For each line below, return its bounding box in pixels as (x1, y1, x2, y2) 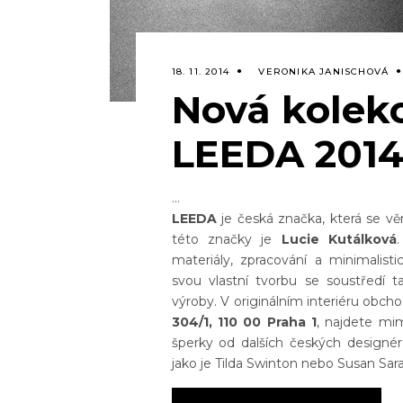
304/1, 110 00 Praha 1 (171, 314, 317, 331)
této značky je (171, 231, 282, 248)
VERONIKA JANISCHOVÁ (258, 66, 390, 78)
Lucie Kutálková (281, 231, 398, 248)
